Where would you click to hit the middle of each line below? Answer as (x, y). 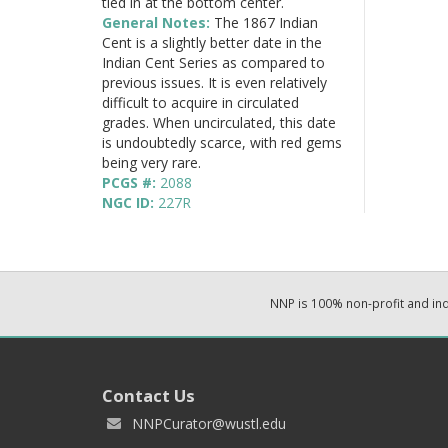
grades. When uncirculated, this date (219, 122)
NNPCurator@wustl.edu (209, 423)
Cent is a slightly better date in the (212, 42)
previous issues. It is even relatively (214, 82)
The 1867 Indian (266, 22)
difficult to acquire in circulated (200, 102)
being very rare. (151, 162)
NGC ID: (130, 202)
